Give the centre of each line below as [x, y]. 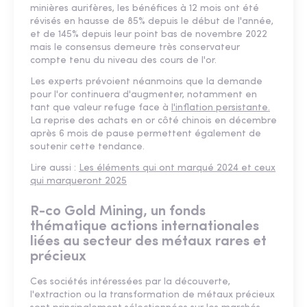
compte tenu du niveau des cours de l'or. [123, 60]
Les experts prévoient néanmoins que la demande [146, 82]
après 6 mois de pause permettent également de [146, 134]
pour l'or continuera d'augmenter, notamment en [144, 95]
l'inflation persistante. [221, 108]
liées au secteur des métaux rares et [148, 241]
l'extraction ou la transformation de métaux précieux [152, 295]
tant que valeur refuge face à [101, 108]
